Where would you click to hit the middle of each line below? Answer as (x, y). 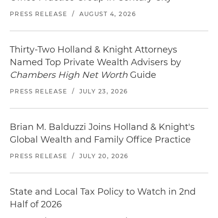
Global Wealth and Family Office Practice (100, 140)
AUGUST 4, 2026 (108, 14)
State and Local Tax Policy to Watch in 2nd (103, 192)
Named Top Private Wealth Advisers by (95, 62)
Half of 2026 (36, 204)
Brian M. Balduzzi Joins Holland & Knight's (102, 127)
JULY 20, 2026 (104, 156)
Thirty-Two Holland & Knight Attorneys (93, 50)
